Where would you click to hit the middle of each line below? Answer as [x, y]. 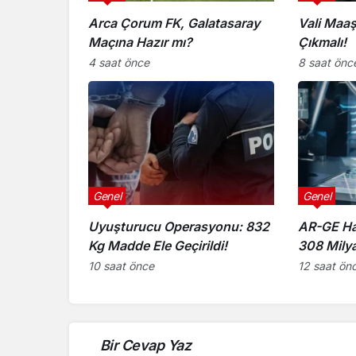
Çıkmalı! [322, 42]
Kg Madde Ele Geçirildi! [158, 245]
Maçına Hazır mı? [140, 42]
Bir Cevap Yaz [145, 345]
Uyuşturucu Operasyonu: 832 [179, 226]
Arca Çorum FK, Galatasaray [174, 23]
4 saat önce [119, 62]
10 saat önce [121, 265]
